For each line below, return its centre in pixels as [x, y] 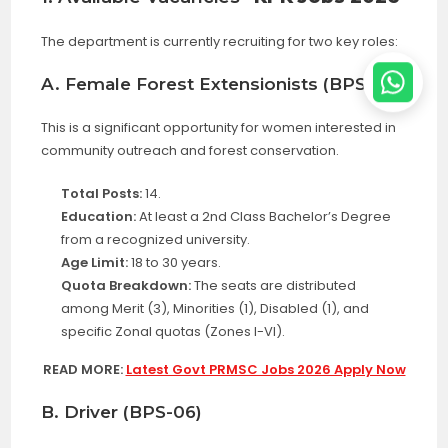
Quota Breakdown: [126, 286]
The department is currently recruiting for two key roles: [220, 42]
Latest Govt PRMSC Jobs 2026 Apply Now [265, 370]
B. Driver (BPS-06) [122, 412]
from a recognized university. [156, 240]
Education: [99, 217]
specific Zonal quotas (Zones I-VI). [173, 332]
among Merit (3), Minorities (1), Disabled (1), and [215, 309]
